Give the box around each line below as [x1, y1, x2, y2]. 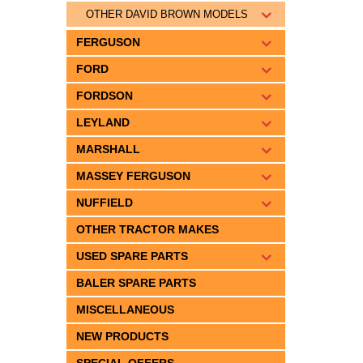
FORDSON [76, 89, 133, 102]
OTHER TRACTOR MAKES [76, 223, 219, 236]
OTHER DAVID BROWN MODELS [86, 8, 248, 20]
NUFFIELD [76, 196, 133, 209]
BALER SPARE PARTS [76, 276, 196, 289]
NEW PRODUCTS [76, 330, 169, 343]
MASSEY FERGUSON [76, 169, 190, 182]
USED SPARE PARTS [76, 250, 188, 263]
